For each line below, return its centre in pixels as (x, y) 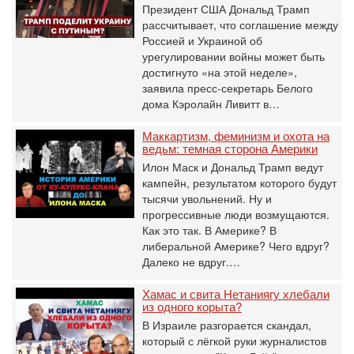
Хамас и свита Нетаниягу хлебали (236, 293)
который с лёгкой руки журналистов (234, 340)
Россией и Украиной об (202, 40)
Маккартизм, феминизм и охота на (236, 135)
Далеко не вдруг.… (191, 261)
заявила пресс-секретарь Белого (228, 87)
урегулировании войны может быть (233, 56)
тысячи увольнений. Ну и (207, 198)
